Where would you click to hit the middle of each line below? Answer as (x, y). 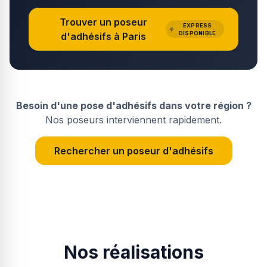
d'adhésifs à (90, 36)
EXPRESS (197, 25)
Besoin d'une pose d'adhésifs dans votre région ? (133, 105)
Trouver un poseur (103, 22)
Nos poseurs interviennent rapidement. (133, 120)
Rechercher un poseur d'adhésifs (133, 151)
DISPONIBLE (198, 33)
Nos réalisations (133, 252)
